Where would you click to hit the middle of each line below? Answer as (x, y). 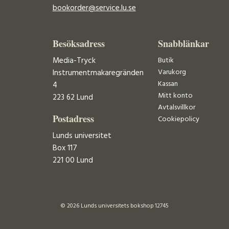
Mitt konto (175, 96)
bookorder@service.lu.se (94, 8)
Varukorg (172, 73)
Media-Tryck (74, 61)
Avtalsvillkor (176, 108)
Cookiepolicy (178, 120)
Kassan (168, 84)
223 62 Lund (73, 98)
